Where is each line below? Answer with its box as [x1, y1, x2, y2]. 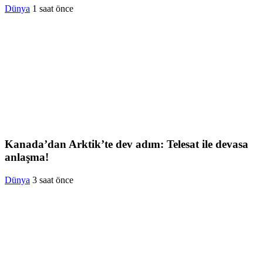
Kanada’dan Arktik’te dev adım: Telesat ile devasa [5, 137, 248, 150]
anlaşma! [5, 150, 49, 163]
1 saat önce [32, 4, 73, 14]
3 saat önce [32, 174, 73, 185]
